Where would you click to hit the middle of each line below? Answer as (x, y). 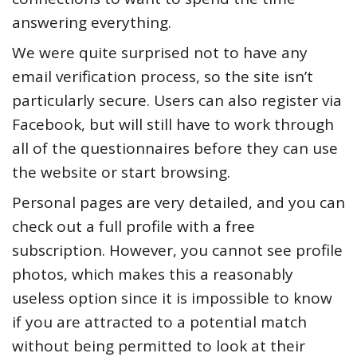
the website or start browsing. (121, 172)
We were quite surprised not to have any (160, 52)
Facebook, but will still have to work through (173, 124)
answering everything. (92, 22)
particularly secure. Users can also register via (177, 100)
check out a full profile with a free (133, 226)
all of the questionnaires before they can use (175, 148)
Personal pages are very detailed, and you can (178, 202)
